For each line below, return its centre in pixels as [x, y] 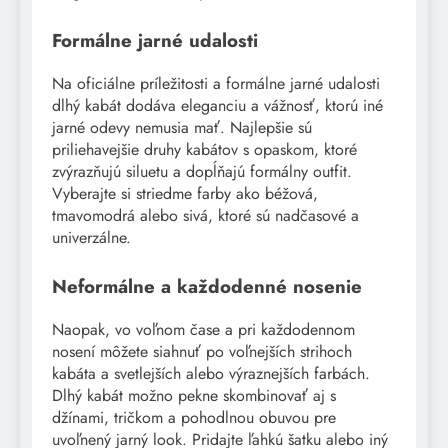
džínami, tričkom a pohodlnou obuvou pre [194, 417]
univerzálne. [91, 238]
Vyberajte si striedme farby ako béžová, [185, 194]
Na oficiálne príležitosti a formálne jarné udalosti [216, 84]
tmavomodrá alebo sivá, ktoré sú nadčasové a [205, 216]
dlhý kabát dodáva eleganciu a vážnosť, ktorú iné [217, 106]
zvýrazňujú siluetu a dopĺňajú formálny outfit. [202, 172]
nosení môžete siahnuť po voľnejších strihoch [202, 351]
